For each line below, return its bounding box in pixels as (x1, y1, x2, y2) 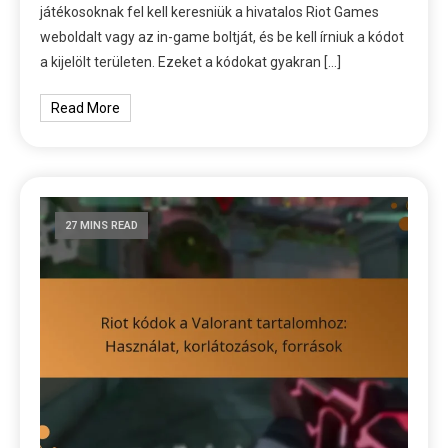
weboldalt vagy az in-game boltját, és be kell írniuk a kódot (40, 28, 405, 45)
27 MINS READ (65, 218, 139, 232)
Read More (51, 99, 121, 116)
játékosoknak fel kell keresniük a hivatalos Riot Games (40, 3, 380, 20)
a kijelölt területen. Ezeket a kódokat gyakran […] (40, 53, 342, 70)
